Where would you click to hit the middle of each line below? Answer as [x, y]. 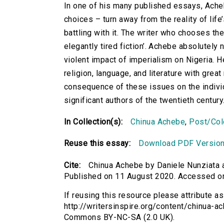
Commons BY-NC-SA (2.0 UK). [119, 217]
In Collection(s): [93, 122]
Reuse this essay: [97, 143]
